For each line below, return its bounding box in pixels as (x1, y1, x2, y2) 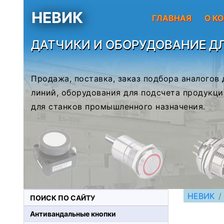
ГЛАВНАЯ (152, 12, 192, 23)
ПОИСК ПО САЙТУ (30, 193, 95, 202)
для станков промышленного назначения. (31, 101, 205, 111)
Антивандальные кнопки (30, 209, 116, 218)
